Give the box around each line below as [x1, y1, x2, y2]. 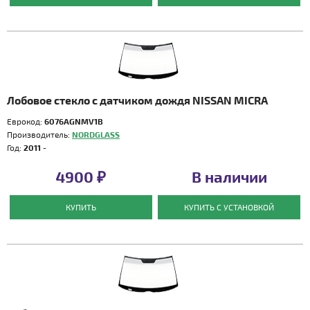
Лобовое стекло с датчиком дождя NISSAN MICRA [7, 93, 268, 107]
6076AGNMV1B [44, 116, 103, 126]
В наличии [191, 167, 267, 185]
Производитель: [7, 129, 72, 139]
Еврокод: [7, 116, 44, 126]
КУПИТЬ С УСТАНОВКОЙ [184, 202, 275, 212]
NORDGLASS [72, 129, 120, 139]
